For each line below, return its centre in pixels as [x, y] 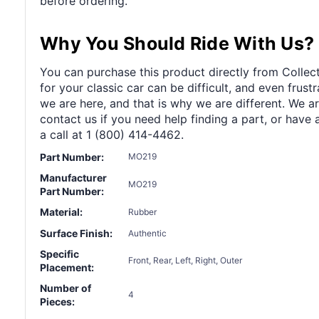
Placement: [67, 268]
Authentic [147, 233]
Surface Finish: [76, 234]
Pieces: [57, 302]
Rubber [142, 211]
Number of [66, 288]
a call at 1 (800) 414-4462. [112, 134]
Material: [61, 212]
